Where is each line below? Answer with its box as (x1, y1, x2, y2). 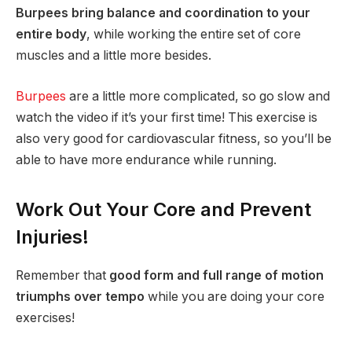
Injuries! (16, 225, 89, 249)
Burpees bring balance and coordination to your (16, 5, 310, 21)
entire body (16, 27, 86, 42)
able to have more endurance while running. (16, 152, 277, 167)
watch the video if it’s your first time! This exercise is (16, 109, 317, 125)
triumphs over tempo (16, 289, 145, 305)
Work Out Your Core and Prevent (16, 198, 311, 222)
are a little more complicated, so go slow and (66, 88, 330, 104)
